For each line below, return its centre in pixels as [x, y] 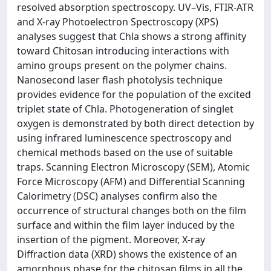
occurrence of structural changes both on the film [132, 211]
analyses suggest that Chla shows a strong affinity [132, 36]
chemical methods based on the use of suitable [125, 152]
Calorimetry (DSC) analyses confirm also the [117, 196]
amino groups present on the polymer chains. [122, 65]
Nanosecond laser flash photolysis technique [120, 80]
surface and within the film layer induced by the [126, 225]
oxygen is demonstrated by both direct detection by [135, 123]
